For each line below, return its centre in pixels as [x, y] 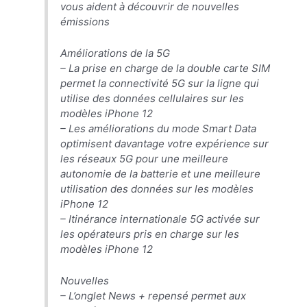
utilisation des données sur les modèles [157, 188]
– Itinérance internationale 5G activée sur [160, 219]
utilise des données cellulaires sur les [152, 98]
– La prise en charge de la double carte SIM [165, 68]
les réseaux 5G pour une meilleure [145, 158]
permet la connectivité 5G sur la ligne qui [160, 83]
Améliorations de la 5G [115, 53]
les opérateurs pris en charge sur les [150, 234]
